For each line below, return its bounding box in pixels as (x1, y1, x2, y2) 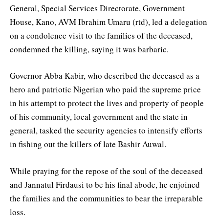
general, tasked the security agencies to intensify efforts (10, 125, 202, 136)
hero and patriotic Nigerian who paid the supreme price (10, 84, 201, 95)
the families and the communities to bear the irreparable (10, 192, 203, 204)
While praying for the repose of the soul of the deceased (10, 165, 203, 176)
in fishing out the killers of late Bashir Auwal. (10, 138, 166, 150)
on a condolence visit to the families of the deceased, (10, 30, 193, 42)
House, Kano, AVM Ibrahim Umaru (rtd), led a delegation (10, 16, 207, 28)
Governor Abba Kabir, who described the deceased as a (10, 70, 199, 82)
